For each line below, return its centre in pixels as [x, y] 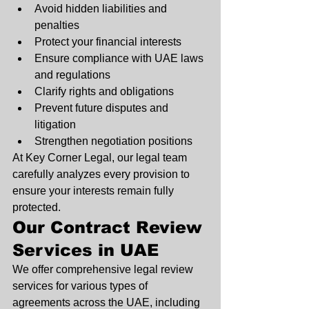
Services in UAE [86, 250]
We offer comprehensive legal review [104, 270]
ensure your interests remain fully [94, 191]
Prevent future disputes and [103, 108]
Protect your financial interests [108, 42]
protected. [37, 208]
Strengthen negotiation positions [113, 141]
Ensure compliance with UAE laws [120, 59]
